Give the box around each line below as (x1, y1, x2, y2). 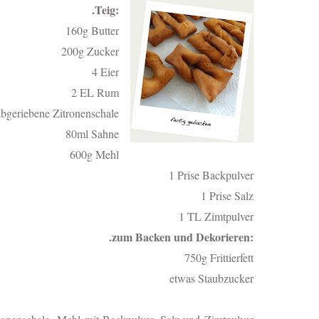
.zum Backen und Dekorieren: (109, 228, 253, 245)
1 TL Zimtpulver (179, 208, 253, 224)
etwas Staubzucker (169, 270, 253, 286)
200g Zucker (61, 43, 119, 58)
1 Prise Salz (201, 187, 253, 203)
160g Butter (66, 22, 119, 38)
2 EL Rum (71, 84, 119, 100)
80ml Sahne (66, 125, 119, 141)
